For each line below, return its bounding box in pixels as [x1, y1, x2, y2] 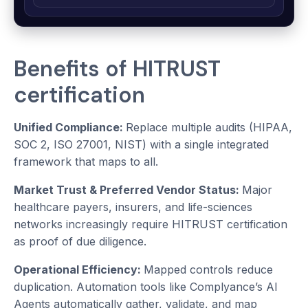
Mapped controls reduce [144, 263, 273, 277]
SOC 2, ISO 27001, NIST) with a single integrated [14, 137, 269, 152]
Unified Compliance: [14, 120, 126, 135]
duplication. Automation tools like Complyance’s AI [14, 280, 278, 294]
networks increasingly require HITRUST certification [14, 217, 287, 232]
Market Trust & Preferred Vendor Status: [14, 183, 242, 197]
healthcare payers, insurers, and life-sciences [14, 200, 252, 214]
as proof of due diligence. [14, 234, 146, 249]
